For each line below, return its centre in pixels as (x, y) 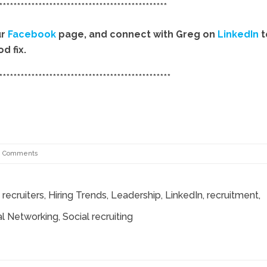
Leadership (136, 195)
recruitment (233, 195)
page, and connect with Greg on (138, 35)
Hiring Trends (77, 195)
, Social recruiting (96, 217)
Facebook (33, 35)
